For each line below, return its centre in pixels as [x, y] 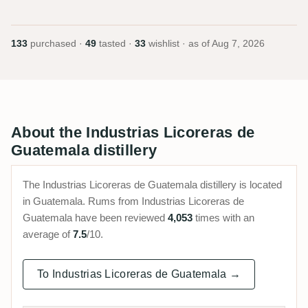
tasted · [115, 43]
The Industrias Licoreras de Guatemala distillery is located [152, 184]
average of [48, 234]
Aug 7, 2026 [238, 43]
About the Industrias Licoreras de [133, 132]
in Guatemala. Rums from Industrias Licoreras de [133, 201]
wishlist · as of [179, 43]
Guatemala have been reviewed [95, 217]
